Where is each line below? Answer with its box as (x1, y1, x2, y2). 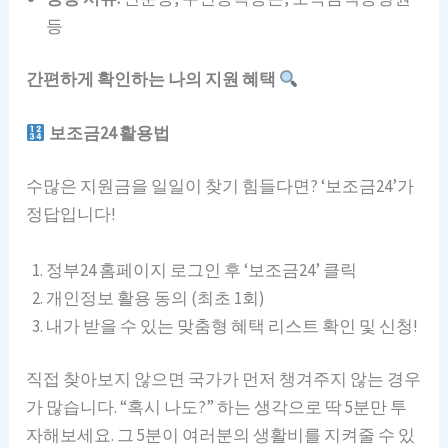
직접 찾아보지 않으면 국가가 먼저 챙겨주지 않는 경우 (26, 368, 422, 390)
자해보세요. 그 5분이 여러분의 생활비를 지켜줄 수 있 (26, 424, 416, 446)
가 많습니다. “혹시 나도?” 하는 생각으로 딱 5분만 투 (26, 396, 408, 418)
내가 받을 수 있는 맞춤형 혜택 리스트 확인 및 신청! (46, 314, 419, 337)
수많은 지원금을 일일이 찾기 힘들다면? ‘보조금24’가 (26, 175, 415, 198)
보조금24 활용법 (45, 121, 170, 144)
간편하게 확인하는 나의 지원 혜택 (26, 68, 280, 91)
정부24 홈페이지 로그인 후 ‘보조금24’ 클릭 (46, 258, 358, 281)
